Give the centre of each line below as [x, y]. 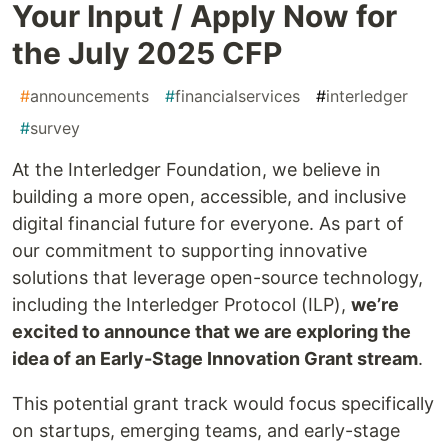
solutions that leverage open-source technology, [217, 277]
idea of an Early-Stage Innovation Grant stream [215, 358]
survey [55, 127]
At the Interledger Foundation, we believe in [196, 169]
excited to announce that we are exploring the [211, 331]
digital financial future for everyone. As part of [208, 223]
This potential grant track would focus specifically [223, 403]
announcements [89, 95]
